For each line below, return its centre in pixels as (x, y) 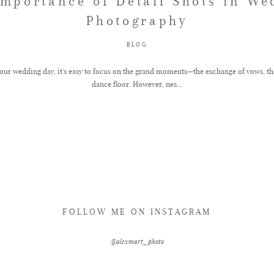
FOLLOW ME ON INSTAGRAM (137, 211)
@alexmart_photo (137, 242)
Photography (137, 21)
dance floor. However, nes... (137, 83)
